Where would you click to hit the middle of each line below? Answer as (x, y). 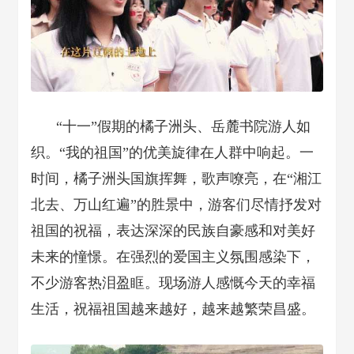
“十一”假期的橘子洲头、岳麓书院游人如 (183, 127)
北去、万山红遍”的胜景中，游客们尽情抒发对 (176, 205)
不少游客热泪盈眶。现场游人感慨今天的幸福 (173, 283)
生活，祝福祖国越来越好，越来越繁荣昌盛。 (173, 309)
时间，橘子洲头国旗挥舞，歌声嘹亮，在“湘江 (176, 179)
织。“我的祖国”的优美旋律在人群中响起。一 (172, 153)
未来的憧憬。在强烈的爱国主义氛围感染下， (173, 257)
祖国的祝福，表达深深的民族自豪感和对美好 (173, 231)
